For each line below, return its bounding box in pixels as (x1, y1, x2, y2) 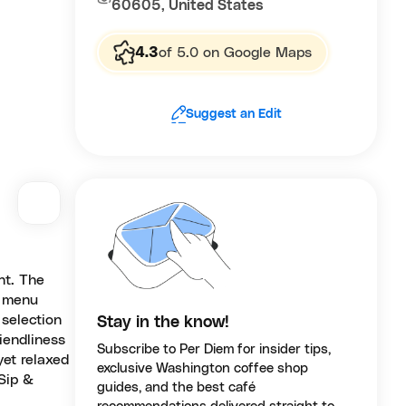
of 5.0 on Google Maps (159, 45, 313, 60)
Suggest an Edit (185, 107, 282, 121)
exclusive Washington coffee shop (97, 362, 309, 376)
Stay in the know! (97, 314, 230, 332)
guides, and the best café (97, 381, 256, 395)
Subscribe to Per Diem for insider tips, (97, 343, 332, 357)
